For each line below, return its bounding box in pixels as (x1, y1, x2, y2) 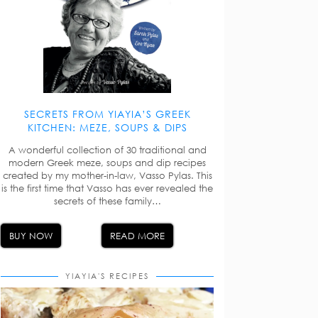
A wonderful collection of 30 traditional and (8, 143, 207, 155)
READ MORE (110, 229, 165, 241)
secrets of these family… (53, 194, 161, 207)
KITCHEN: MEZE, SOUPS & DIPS (27, 121, 187, 133)
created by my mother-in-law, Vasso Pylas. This (2, 169, 212, 181)
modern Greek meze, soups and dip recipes (9, 156, 206, 168)
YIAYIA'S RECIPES (65, 270, 149, 280)
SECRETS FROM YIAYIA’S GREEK (23, 107, 191, 120)
